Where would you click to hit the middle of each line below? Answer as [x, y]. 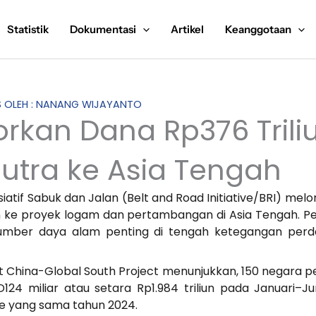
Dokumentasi [103, 29]
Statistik [28, 29]
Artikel [187, 29]
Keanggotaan [258, 29]
